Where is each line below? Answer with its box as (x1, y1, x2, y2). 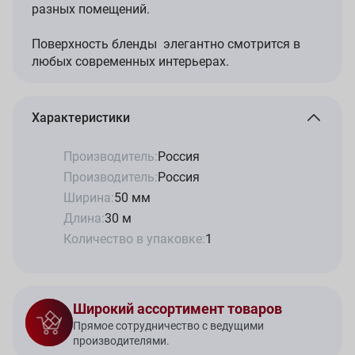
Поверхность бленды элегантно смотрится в (32, 36, 300, 52)
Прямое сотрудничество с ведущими (73, 319, 264, 333)
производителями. (73, 334, 170, 348)
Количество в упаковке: (63, 231, 205, 247)
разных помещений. (32, 2, 150, 17)
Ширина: (63, 190, 114, 206)
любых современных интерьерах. (32, 54, 229, 70)
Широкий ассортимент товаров (73, 300, 282, 318)
